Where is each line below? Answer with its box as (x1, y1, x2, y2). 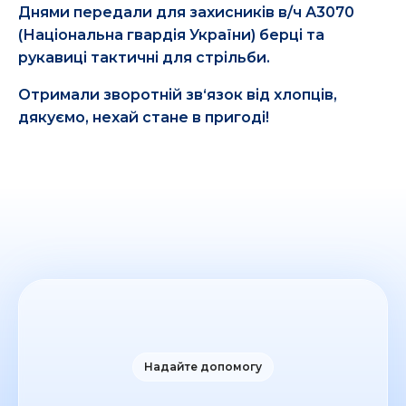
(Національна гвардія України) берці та (18, 26, 324, 44)
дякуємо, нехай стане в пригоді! (18, 109, 269, 127)
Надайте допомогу (144, 360, 262, 374)
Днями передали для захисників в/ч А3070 (18, 4, 354, 22)
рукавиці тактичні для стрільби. (18, 49, 270, 67)
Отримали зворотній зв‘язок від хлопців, (18, 86, 337, 104)
